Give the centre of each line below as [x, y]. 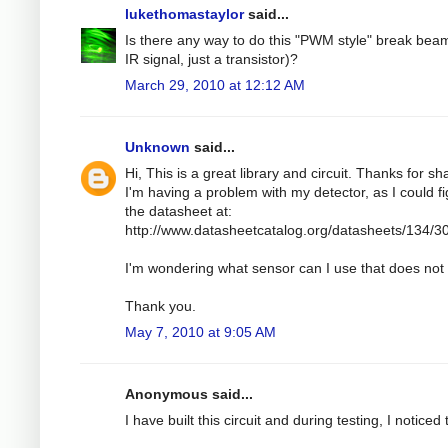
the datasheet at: [178, 210]
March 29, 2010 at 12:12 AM [215, 84]
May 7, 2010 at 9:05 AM [200, 331]
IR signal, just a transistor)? [211, 58]
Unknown [157, 146]
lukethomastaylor [184, 13]
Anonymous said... [189, 393]
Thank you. [160, 305]
